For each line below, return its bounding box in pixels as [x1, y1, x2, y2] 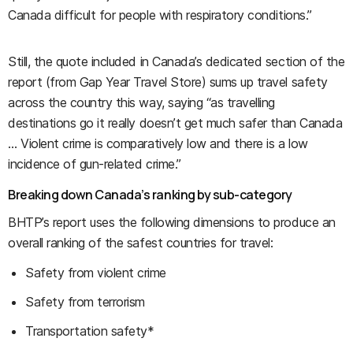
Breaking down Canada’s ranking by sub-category [8, 186, 292, 203]
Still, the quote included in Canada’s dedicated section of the [8, 54, 345, 69]
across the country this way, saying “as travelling [8, 95, 275, 110]
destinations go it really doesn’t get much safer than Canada [8, 115, 343, 131]
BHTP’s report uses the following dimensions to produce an [8, 214, 336, 230]
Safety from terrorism [25, 294, 145, 310]
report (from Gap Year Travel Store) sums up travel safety [8, 74, 328, 90]
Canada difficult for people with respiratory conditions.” [8, 7, 312, 23]
